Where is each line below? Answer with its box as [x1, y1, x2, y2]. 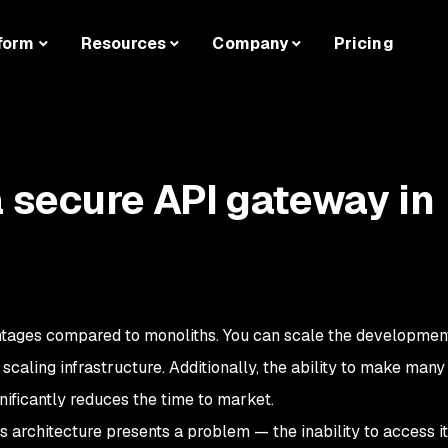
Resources [80, 33, 167, 55]
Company [212, 33, 288, 55]
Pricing [334, 33, 394, 55]
